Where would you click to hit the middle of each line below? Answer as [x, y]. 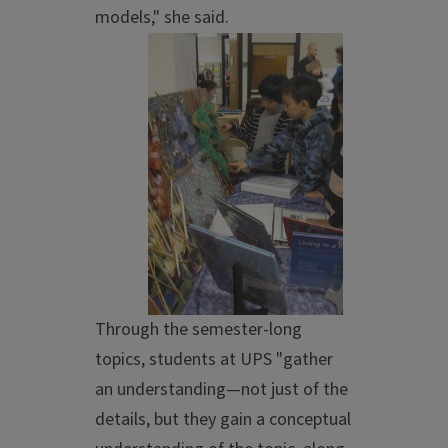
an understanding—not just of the [221, 390]
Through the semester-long [198, 330]
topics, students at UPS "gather [214, 360]
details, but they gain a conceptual [223, 420]
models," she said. [162, 18]
